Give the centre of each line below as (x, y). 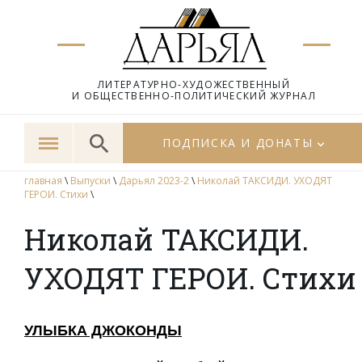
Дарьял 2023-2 (154, 181)
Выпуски (90, 181)
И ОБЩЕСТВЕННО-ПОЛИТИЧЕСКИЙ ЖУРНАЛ (194, 96)
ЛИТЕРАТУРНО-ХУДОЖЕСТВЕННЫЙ (194, 84)
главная (43, 181)
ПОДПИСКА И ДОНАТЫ (238, 143)
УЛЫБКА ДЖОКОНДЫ (103, 330)
